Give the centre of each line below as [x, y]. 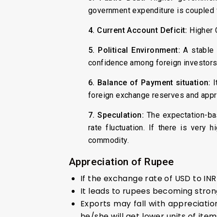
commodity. [109, 140]
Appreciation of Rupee [123, 162]
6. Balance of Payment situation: [149, 82]
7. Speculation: [116, 115]
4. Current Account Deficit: [139, 30]
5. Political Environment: [136, 50]
